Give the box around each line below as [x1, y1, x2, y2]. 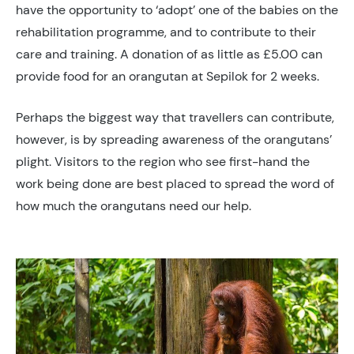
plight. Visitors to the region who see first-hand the [16, 153, 310, 171]
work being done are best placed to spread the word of [16, 175, 334, 193]
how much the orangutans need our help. [16, 198, 251, 215]
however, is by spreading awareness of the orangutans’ [16, 131, 332, 149]
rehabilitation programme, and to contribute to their [16, 24, 316, 41]
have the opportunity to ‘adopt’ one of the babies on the [16, 2, 338, 19]
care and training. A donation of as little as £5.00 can [16, 46, 322, 63]
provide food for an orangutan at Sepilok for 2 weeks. [16, 68, 319, 85]
